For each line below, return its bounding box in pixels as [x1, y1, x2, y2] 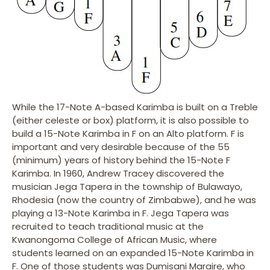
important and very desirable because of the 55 [12, 140, 230, 153]
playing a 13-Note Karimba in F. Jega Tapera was [12, 206, 229, 219]
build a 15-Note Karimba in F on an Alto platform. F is [12, 127, 244, 140]
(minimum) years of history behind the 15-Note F [12, 153, 230, 166]
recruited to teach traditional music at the [12, 219, 204, 233]
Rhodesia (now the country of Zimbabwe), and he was [12, 193, 256, 206]
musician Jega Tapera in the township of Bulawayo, [12, 180, 242, 193]
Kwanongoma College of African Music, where [12, 233, 217, 246]
